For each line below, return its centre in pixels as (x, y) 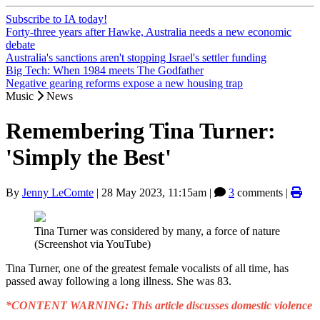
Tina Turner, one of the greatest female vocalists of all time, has (147, 268)
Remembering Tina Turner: (141, 131)
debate (20, 45)
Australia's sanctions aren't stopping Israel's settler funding (136, 57)
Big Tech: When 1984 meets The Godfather (105, 70)
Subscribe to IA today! (56, 19)
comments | (262, 192)
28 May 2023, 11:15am (154, 192)
